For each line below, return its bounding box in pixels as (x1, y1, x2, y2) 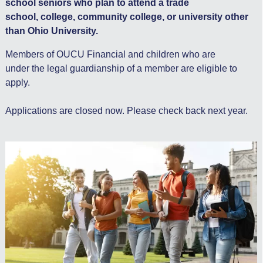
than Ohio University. (5, 26, 100, 36)
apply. (5, 77, 32, 88)
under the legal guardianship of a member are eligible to (5, 63, 237, 74)
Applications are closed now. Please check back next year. (5, 106, 248, 116)
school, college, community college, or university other (5, 12, 248, 22)
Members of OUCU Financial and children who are (5, 49, 215, 60)
